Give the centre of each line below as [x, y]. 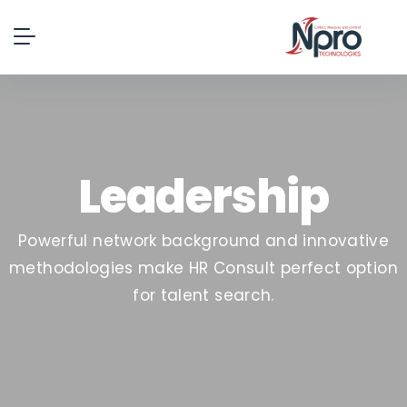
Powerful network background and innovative [203, 240]
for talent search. [203, 295]
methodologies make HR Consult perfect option [203, 268]
